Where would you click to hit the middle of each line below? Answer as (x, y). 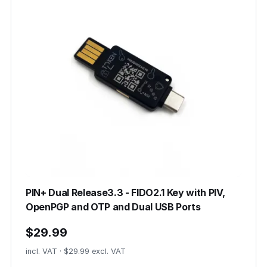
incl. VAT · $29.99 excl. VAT (76, 251)
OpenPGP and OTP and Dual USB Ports (113, 207)
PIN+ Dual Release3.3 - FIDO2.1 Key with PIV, (125, 193)
